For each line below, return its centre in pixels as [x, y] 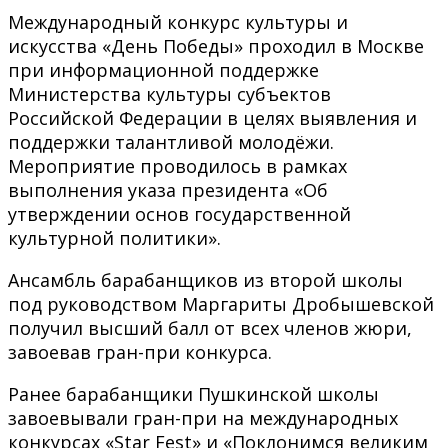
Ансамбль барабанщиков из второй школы [205, 279]
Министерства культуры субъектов [169, 93]
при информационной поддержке [163, 69]
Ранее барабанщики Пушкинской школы [193, 393]
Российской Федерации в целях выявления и [212, 117]
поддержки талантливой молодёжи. [171, 141]
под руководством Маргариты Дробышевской [221, 303]
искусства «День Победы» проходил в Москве [216, 45]
